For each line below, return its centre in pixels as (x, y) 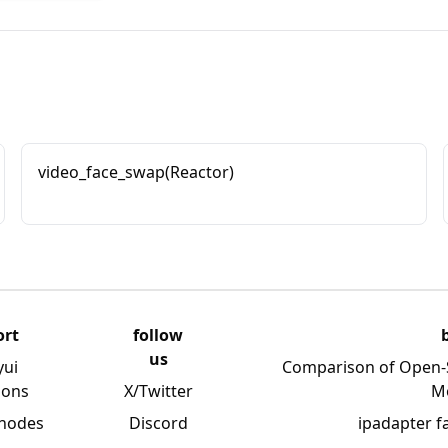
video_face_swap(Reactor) (136, 172)
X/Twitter (158, 391)
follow (158, 335)
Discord (158, 423)
